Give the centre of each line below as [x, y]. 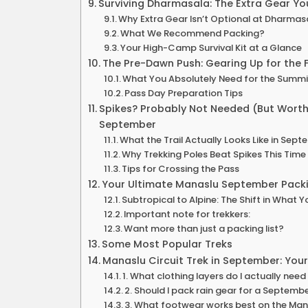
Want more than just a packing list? [204, 228]
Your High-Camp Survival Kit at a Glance [211, 47]
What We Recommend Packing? [193, 33]
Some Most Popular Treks [167, 244]
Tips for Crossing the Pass [181, 168]
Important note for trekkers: [187, 214]
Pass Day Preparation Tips [184, 93]
